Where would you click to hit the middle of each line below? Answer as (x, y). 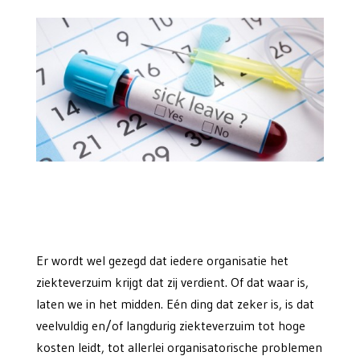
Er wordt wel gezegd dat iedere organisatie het (162, 261)
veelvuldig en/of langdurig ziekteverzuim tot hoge (170, 326)
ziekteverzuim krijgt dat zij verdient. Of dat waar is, (172, 282)
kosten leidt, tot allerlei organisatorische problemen (179, 348)
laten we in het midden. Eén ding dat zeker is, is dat (175, 304)
